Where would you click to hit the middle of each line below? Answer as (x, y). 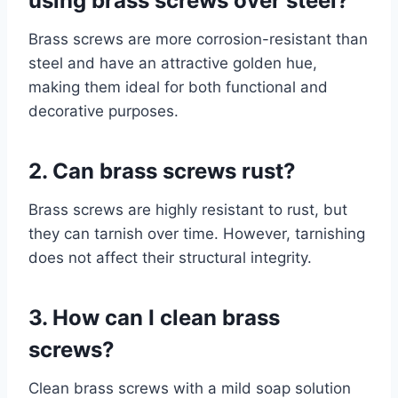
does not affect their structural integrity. (170, 258)
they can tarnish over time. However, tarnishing (197, 234)
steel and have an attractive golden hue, (173, 64)
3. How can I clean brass (154, 318)
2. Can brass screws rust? (162, 171)
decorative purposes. (103, 111)
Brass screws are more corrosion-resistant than (198, 40)
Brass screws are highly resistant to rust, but (188, 210)
